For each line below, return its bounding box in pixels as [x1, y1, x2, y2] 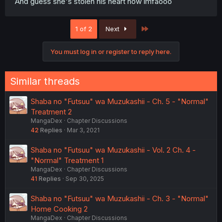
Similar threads [10, 75, 80, 87]
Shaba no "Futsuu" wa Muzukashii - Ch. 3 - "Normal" [31, 193, 209, 203]
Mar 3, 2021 [67, 126, 100, 134]
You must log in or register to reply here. [51, 47, 171, 55]
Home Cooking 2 [31, 204, 88, 214]
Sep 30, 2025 [65, 174, 104, 182]
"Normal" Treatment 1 [31, 155, 104, 165]
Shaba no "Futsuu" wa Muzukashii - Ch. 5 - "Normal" [31, 96, 209, 106]
